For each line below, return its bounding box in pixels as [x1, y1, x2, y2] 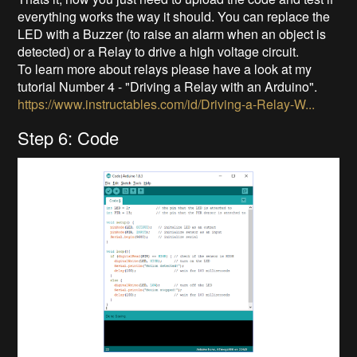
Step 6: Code [18, 124, 120, 150]
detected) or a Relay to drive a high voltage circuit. [18, 41, 300, 61]
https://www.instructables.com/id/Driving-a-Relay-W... [18, 94, 316, 113]
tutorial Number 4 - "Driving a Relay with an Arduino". [18, 76, 318, 96]
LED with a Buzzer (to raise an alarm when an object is [18, 24, 327, 43]
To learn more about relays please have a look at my [18, 59, 312, 78]
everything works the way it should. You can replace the [18, 6, 331, 25]
